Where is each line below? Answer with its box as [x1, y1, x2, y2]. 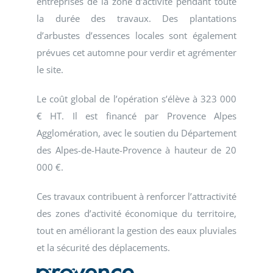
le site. [37, 63, 63, 76]
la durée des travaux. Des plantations [37, 12, 236, 25]
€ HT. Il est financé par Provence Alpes [37, 110, 236, 122]
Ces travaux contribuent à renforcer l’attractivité [37, 190, 236, 203]
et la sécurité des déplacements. [37, 241, 170, 254]
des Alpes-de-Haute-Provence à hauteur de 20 [37, 144, 236, 157]
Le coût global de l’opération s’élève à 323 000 [37, 93, 236, 105]
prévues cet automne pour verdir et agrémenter [37, 46, 236, 59]
